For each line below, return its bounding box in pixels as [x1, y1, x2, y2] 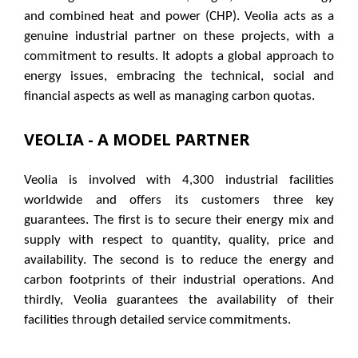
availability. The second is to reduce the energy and [24, 253, 334, 268]
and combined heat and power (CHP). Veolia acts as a [24, 10, 334, 24]
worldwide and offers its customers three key [24, 193, 334, 208]
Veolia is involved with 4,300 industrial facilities [24, 173, 334, 188]
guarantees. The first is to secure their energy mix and [24, 213, 334, 228]
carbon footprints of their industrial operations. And [24, 273, 334, 288]
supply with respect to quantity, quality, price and [24, 233, 334, 248]
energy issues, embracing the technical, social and [24, 70, 334, 84]
